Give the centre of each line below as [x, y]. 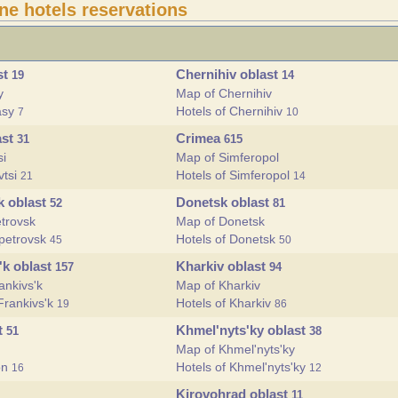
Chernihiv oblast [229, 74]
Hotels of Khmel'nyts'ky [243, 367]
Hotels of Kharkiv [225, 303]
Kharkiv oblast [223, 266]
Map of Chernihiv [224, 93]
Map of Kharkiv [218, 285]
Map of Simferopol [227, 157]
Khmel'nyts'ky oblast [243, 330]
